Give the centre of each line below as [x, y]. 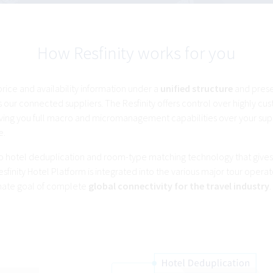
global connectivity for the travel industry [179, 186]
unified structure [197, 88]
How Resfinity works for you [136, 53]
